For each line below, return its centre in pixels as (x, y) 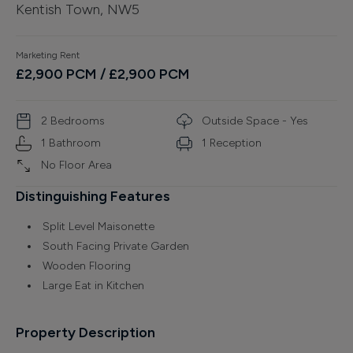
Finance (38, 19)
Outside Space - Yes (255, 121)
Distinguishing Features (93, 196)
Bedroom (73, 121)
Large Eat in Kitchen (93, 285)
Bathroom (73, 143)
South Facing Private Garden (116, 246)
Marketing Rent (48, 55)
